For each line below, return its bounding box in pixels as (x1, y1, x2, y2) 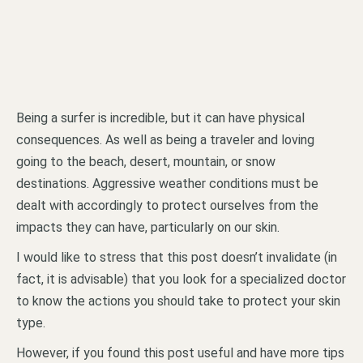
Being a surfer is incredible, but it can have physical (16, 109, 305, 126)
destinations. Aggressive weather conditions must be (16, 175, 318, 191)
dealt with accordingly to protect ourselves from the (16, 197, 318, 213)
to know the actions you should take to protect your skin (16, 293, 340, 309)
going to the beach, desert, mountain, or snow (16, 153, 275, 169)
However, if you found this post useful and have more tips (16, 344, 344, 361)
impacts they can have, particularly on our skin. (16, 219, 280, 235)
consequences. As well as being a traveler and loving (16, 131, 314, 147)
